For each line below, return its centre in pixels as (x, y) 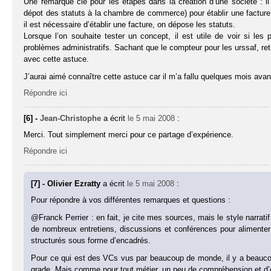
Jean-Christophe (71, 119)
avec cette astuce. (57, 59)
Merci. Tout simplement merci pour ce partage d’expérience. (129, 135)
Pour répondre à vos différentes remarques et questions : (131, 200)
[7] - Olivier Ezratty (67, 184)
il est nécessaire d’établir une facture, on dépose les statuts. (130, 25)
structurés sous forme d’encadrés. (91, 241)
